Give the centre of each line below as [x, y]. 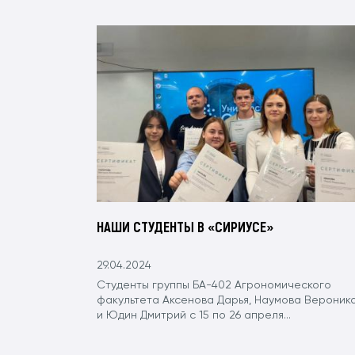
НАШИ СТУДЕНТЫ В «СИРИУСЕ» [185, 226]
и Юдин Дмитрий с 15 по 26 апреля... [194, 315]
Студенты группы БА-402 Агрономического [214, 285]
